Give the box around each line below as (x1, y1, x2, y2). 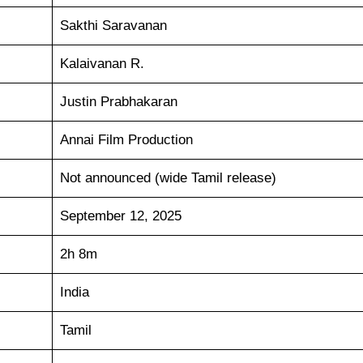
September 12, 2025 (59, 207, 181, 224)
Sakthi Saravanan (59, 17, 167, 33)
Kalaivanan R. (59, 55, 144, 71)
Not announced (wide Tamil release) (59, 169, 276, 186)
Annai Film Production (59, 131, 193, 147)
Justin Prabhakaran (59, 93, 177, 109)
